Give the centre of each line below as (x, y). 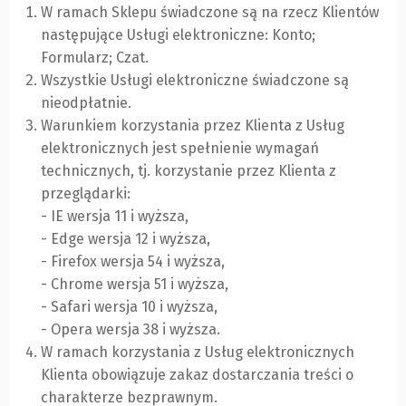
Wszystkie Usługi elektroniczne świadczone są (195, 81)
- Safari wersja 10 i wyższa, (129, 307)
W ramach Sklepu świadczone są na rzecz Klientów (210, 13)
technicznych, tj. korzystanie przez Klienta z (188, 171)
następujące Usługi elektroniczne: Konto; (178, 35)
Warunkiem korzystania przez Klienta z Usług (193, 126)
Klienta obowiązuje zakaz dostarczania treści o (197, 375)
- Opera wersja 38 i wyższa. (130, 330)
